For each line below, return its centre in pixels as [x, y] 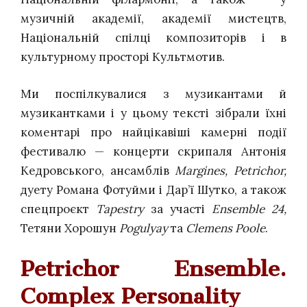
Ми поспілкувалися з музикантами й [153, 94]
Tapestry [120, 209]
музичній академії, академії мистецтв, [153, 19]
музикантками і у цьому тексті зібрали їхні [153, 113]
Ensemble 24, [249, 209]
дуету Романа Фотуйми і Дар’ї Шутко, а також [153, 189]
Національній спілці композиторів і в [153, 38]
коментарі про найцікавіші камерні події [153, 132]
